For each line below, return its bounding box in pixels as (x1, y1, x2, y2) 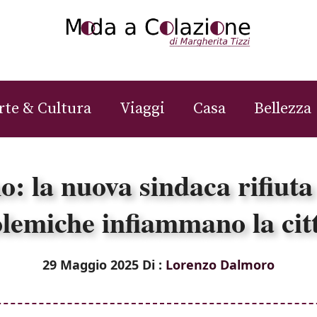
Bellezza (254, 98, 311, 118)
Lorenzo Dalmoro (166, 255, 275, 273)
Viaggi (120, 98, 165, 118)
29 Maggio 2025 (42, 255, 139, 273)
